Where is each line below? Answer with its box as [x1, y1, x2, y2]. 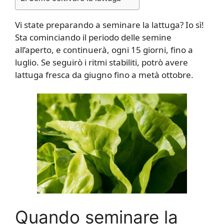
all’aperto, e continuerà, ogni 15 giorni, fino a [15, 43, 193, 55]
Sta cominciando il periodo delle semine [15, 31, 171, 43]
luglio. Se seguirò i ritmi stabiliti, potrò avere [15, 56, 188, 68]
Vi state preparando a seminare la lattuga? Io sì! [15, 18, 204, 30]
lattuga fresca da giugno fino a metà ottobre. [15, 68, 193, 80]
